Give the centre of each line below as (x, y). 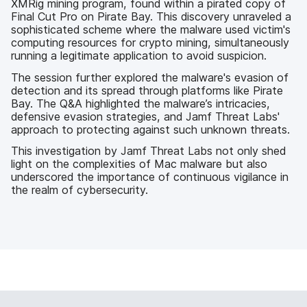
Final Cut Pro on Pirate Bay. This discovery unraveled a (151, 17)
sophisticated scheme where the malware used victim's (151, 30)
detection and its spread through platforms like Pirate (147, 90)
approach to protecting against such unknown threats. (150, 129)
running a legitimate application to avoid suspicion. (139, 56)
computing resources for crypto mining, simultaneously (150, 43)
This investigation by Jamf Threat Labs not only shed (148, 151)
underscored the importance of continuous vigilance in (150, 177)
